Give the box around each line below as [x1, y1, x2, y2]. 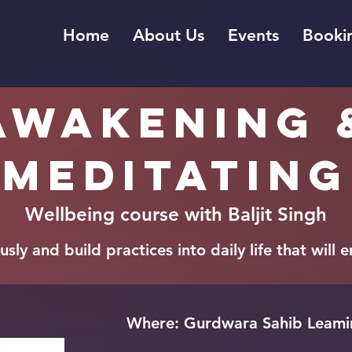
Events [228, 25, 279, 45]
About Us [133, 25, 204, 45]
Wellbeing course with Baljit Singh [24, 203, 327, 225]
